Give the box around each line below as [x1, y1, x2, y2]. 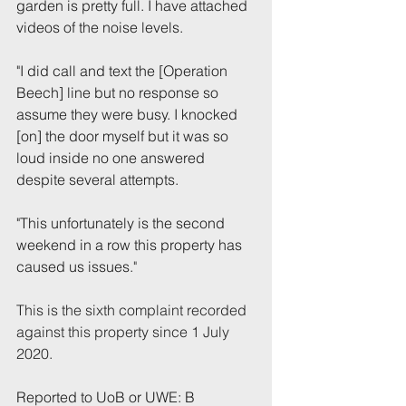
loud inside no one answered [16, 149, 208, 167]
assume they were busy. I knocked [16, 105, 241, 123]
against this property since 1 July [16, 323, 233, 341]
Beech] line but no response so [16, 83, 222, 101]
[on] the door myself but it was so [16, 127, 232, 145]
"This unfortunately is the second [16, 214, 228, 232]
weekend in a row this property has [16, 236, 246, 254]
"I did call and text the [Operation [16, 62, 231, 80]
